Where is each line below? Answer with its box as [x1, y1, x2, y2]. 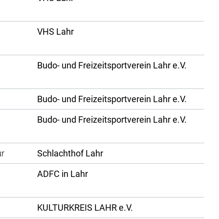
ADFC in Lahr [37, 169, 88, 179]
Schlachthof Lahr [37, 148, 103, 159]
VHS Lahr [37, 26, 74, 37]
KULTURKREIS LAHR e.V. [37, 202, 133, 213]
